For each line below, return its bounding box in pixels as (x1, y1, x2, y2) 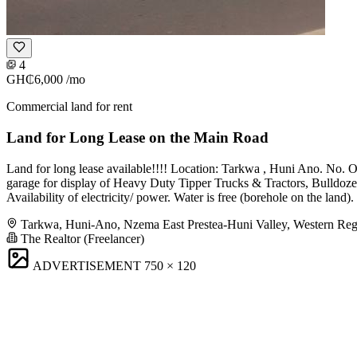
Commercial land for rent (6, 100, 132, 114)
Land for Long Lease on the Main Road (6, 128, 269, 146)
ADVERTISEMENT (33, 258, 141, 273)
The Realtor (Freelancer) (18, 231, 144, 245)
